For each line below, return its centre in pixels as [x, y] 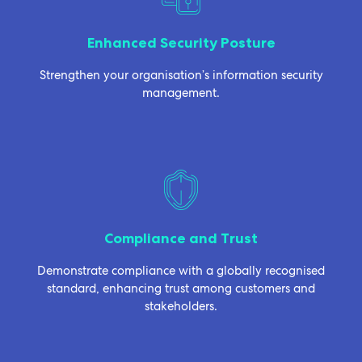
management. [181, 93]
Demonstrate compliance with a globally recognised [181, 270]
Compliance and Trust [181, 238]
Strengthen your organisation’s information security [181, 75]
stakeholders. [181, 306]
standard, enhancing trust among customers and [181, 288]
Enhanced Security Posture [181, 42]
